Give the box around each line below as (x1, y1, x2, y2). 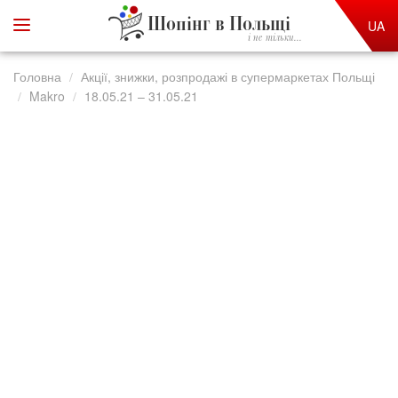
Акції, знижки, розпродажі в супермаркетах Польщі (81, 68, 375, 85)
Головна (13, 68, 61, 85)
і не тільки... (247, 33, 302, 44)
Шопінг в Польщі (147, 15, 291, 36)
